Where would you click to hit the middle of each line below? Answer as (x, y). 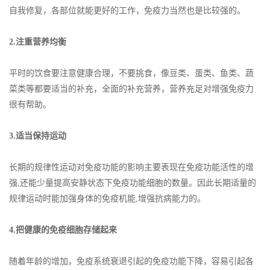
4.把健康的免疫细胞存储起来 (63, 230)
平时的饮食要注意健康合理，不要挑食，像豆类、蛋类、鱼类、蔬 (131, 74)
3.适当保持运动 (38, 136)
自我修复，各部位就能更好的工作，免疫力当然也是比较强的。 (127, 11)
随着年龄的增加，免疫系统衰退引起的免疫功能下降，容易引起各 (131, 262)
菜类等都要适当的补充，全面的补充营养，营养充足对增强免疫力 (131, 89)
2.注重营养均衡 (38, 42)
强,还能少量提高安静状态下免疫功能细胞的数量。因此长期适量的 (133, 183)
